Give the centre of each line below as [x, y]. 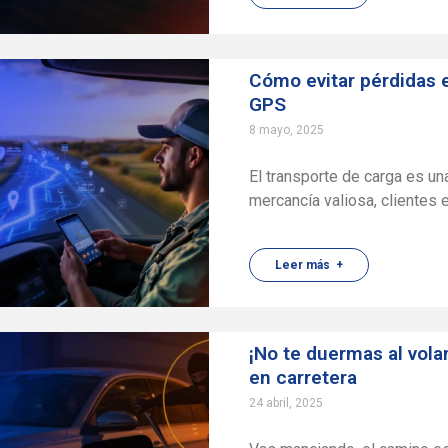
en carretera [303, 377]
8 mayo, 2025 [287, 130]
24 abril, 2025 [286, 403]
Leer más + [309, 265]
